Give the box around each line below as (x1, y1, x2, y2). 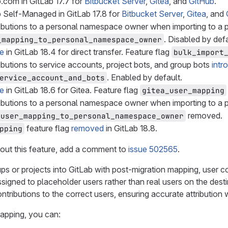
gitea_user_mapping (142, 85, 224, 95)
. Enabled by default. (107, 72, 182, 82)
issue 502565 (128, 144, 178, 154)
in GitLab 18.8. (104, 123, 157, 133)
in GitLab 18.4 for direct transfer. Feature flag (4, 47, 172, 57)
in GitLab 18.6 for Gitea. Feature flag (4, 85, 140, 95)
